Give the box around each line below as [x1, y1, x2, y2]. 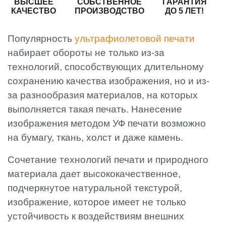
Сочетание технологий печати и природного [8, 154, 208, 165]
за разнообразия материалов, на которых [8, 89, 198, 100]
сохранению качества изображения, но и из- [8, 75, 209, 86]
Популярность [8, 33, 75, 44]
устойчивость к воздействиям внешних [8, 210, 184, 221]
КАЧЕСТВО [11, 6, 56, 15]
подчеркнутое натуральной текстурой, [8, 182, 182, 193]
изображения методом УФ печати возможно [8, 118, 206, 129]
